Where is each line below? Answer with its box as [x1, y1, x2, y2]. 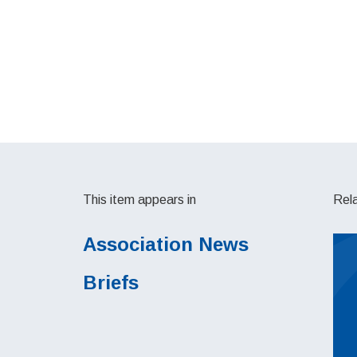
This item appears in [83, 193, 196, 206]
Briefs [83, 272, 139, 293]
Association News [83, 233, 249, 255]
